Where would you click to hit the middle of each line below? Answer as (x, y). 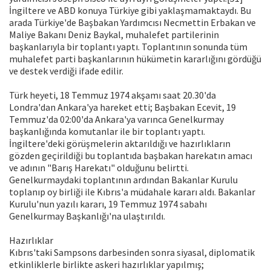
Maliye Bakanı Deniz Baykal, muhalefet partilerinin (114, 35)
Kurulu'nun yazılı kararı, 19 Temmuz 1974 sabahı (108, 204)
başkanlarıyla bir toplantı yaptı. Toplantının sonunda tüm (128, 47)
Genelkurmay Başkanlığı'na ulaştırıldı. (87, 216)
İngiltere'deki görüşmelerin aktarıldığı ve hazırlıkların (120, 144)
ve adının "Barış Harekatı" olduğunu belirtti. (99, 168)
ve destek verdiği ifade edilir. (66, 71)
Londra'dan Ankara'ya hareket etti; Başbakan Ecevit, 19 (122, 107)
